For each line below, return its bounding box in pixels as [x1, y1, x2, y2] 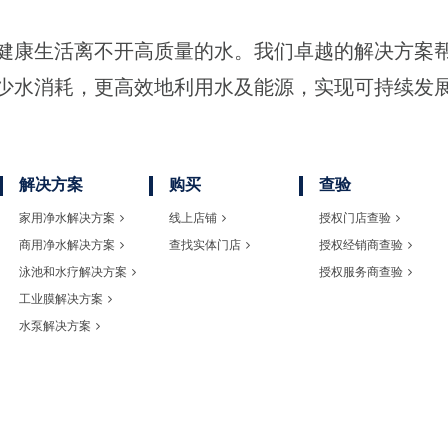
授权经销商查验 [319, 237, 403, 252]
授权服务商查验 [319, 264, 403, 279]
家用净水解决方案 [19, 210, 115, 225]
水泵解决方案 [19, 318, 91, 333]
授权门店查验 [319, 210, 391, 225]
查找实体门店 [169, 237, 241, 252]
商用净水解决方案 [19, 237, 115, 252]
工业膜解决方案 [19, 291, 103, 306]
